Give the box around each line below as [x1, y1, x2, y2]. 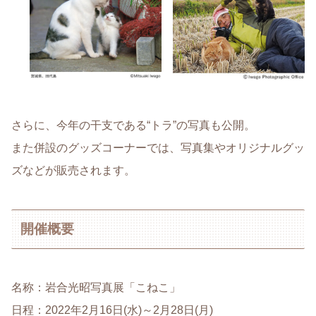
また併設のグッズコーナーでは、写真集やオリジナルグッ [11, 142, 305, 154]
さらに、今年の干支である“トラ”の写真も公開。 [11, 119, 255, 132]
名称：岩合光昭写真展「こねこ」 [11, 281, 181, 293]
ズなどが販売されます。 [11, 164, 135, 177]
